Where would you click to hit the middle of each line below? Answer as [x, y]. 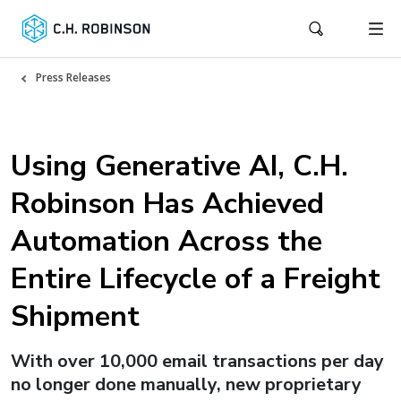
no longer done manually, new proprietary [186, 384]
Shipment [75, 316]
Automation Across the [166, 241]
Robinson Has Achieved [167, 204]
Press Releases [73, 77]
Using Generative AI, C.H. [179, 166]
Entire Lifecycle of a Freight [196, 279]
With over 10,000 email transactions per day [197, 361]
